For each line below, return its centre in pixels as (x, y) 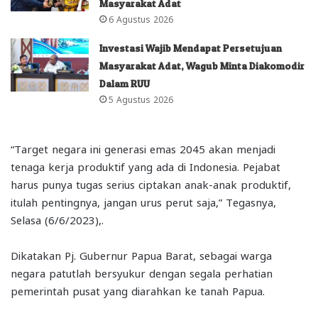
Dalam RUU (125, 83)
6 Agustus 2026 (141, 18)
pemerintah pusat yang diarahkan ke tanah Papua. (138, 290)
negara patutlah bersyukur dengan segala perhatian (142, 272)
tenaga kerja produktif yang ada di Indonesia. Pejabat (146, 166)
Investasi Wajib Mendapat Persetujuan (191, 48)
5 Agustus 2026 (141, 98)
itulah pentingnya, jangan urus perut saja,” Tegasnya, (143, 201)
